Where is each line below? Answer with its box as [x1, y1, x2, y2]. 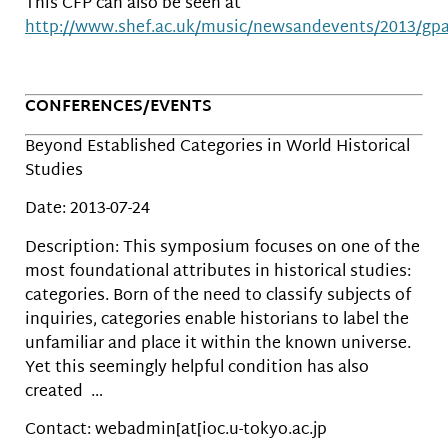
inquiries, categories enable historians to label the [25, 305, 409, 335]
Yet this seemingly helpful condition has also [25, 353, 369, 383]
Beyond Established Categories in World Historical [25, 132, 410, 162]
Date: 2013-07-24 [25, 195, 150, 225]
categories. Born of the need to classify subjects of [25, 281, 411, 311]
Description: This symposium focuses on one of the [25, 233, 420, 263]
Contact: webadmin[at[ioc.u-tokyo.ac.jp [25, 416, 327, 446]
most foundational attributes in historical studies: [25, 257, 411, 287]
